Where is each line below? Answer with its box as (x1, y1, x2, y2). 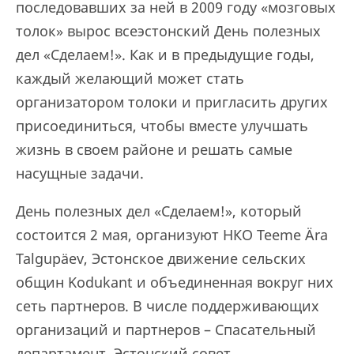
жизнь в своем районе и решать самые (16, 140, 292, 159)
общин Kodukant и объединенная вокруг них (16, 273, 333, 292)
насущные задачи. (16, 164, 148, 183)
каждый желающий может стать (16, 69, 244, 88)
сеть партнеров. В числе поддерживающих (16, 296, 319, 315)
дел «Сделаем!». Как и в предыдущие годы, (16, 45, 314, 64)
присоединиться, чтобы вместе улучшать (16, 116, 308, 135)
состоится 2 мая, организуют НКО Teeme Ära (16, 225, 328, 244)
